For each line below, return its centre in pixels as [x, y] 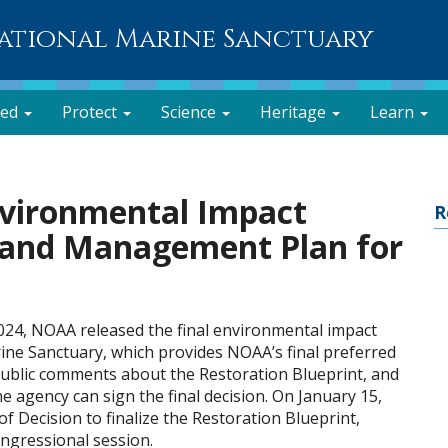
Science [190, 112]
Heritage [295, 112]
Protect [91, 112]
